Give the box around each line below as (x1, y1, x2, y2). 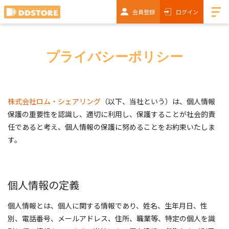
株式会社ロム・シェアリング (8, 96, 101, 106)
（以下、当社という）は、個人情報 (101, 96, 215, 106)
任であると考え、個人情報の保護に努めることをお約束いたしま (8, 122, 215, 132)
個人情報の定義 (8, 177, 79, 192)
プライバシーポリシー (46, 48, 183, 66)
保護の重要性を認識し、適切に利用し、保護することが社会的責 (8, 109, 215, 119)
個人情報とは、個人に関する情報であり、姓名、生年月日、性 (8, 200, 208, 211)
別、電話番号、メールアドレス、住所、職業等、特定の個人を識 (8, 213, 215, 223)
